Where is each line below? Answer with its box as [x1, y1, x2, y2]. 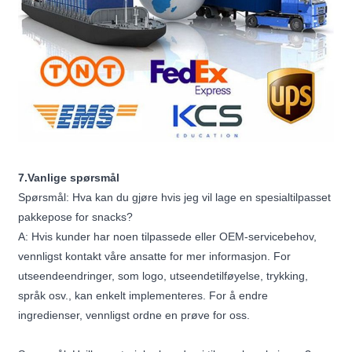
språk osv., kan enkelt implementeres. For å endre [18, 289, 269, 302]
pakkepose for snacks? [18, 211, 134, 224]
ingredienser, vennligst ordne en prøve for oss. [18, 309, 251, 322]
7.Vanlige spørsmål [18, 171, 120, 185]
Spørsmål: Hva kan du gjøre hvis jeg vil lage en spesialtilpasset [18, 191, 332, 204]
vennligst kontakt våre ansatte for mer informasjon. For [18, 250, 291, 263]
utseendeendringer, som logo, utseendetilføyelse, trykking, [18, 269, 309, 283]
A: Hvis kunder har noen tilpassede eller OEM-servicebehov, [18, 230, 317, 244]
